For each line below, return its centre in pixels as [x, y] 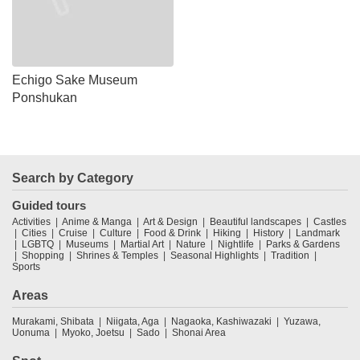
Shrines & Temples [117, 255]
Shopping [43, 255]
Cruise [73, 233]
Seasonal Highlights [215, 255]
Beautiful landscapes [256, 221]
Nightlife [236, 244]
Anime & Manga [97, 221]
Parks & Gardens [303, 244]
